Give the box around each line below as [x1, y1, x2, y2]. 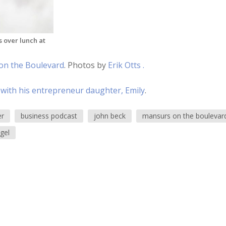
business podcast [20, 111, 77, 121]
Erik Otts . [107, 60, 144, 71]
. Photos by [64, 60, 108, 71]
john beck [93, 111, 126, 121]
